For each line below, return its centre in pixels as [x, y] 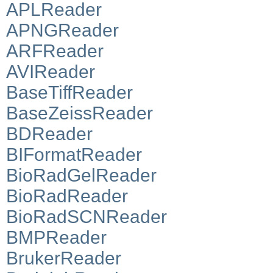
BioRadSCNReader [87, 216]
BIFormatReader [74, 154]
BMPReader [56, 237]
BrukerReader [64, 258]
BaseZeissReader [80, 113]
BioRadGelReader [81, 175]
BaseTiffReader [69, 92]
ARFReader [55, 51]
